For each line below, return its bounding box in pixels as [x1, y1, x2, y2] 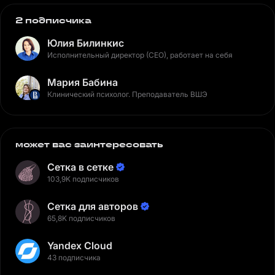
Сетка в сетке [47, 161, 114, 173]
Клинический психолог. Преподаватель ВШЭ [47, 90, 207, 99]
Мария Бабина [47, 76, 118, 88]
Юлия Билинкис [47, 37, 124, 49]
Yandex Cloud [47, 239, 112, 252]
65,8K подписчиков [47, 214, 115, 223]
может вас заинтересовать [15, 138, 163, 150]
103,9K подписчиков [47, 174, 119, 184]
